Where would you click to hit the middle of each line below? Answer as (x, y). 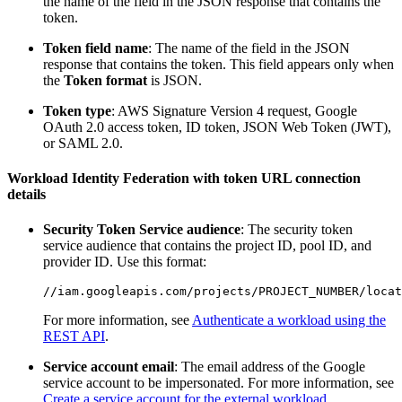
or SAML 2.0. (83, 143)
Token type (77, 110)
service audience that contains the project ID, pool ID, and (207, 246)
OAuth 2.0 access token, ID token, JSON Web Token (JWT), (217, 127)
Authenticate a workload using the (289, 320)
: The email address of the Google (270, 367)
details (26, 195)
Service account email (109, 367)
